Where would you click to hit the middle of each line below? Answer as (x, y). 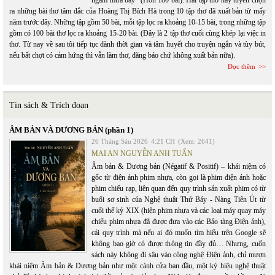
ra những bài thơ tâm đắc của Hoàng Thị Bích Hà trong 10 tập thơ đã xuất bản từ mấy (137, 11)
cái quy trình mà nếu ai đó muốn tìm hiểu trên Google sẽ (179, 233)
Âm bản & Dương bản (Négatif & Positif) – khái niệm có (179, 166)
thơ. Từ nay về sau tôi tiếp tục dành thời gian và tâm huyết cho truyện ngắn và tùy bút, (137, 44)
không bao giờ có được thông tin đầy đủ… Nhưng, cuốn (179, 244)
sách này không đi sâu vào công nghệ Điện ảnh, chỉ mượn (179, 255)
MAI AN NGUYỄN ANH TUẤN (142, 153)
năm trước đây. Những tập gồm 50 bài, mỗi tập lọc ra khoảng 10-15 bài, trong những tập (137, 22)
